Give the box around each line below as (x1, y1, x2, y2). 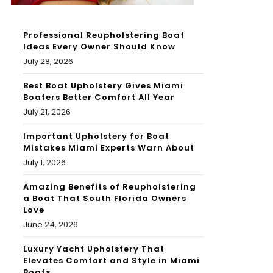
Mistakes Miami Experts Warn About (23, 142, 194, 154)
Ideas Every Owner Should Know (23, 41, 175, 53)
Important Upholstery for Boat (23, 130, 169, 143)
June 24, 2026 (23, 219, 78, 231)
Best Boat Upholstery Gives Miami (23, 80, 183, 92)
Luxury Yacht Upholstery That (23, 243, 165, 255)
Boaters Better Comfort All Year (23, 91, 175, 104)
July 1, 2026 (23, 157, 66, 169)
